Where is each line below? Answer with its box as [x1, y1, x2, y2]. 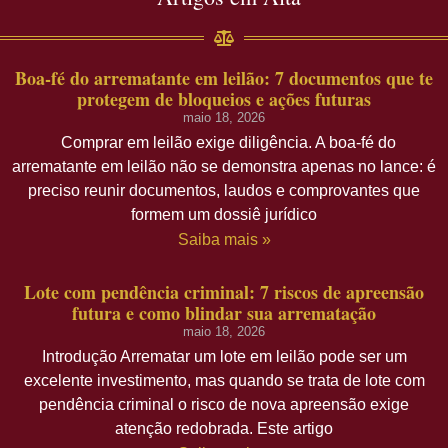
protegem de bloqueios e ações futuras [77, 86, 371, 113]
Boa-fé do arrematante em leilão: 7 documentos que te [15, 65, 433, 92]
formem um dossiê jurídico [131, 206, 317, 224]
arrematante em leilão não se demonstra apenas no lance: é [12, 158, 436, 176]
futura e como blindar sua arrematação [72, 300, 376, 327]
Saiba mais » [177, 231, 271, 249]
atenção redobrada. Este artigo [115, 420, 333, 438]
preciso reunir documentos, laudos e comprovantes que [28, 182, 420, 200]
